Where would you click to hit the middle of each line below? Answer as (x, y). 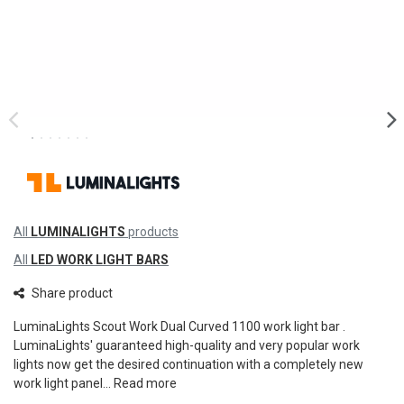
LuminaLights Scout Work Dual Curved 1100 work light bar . (179, 326)
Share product (72, 293)
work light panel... (64, 383)
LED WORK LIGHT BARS (100, 259)
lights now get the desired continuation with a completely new (188, 364)
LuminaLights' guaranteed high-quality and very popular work (187, 345)
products (152, 232)
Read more (145, 383)
